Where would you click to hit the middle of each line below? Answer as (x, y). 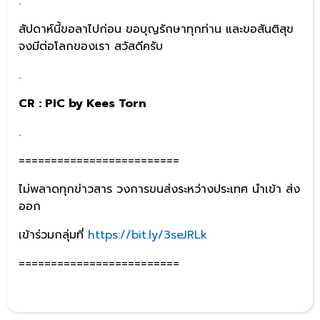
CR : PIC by (51, 103)
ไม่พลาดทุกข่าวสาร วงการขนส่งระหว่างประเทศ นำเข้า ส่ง (159, 189)
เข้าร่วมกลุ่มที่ (53, 235)
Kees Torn (115, 103)
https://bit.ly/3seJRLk (147, 235)
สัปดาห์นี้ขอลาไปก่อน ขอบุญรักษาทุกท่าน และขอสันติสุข (156, 29)
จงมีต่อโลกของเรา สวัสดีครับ (91, 46)
